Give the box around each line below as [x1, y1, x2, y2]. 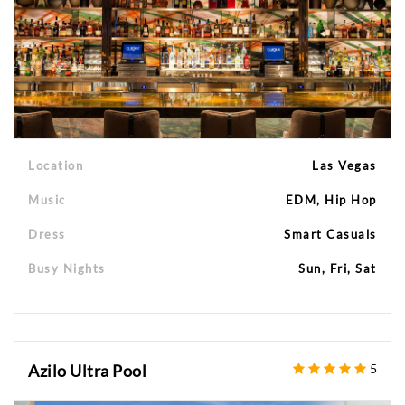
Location [28, 157, 83, 173]
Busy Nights [28, 260, 106, 276]
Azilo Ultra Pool [28, 360, 146, 381]
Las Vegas [312, 157, 377, 173]
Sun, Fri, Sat [298, 260, 377, 276]
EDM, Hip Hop [285, 192, 377, 207]
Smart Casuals [284, 226, 377, 241]
